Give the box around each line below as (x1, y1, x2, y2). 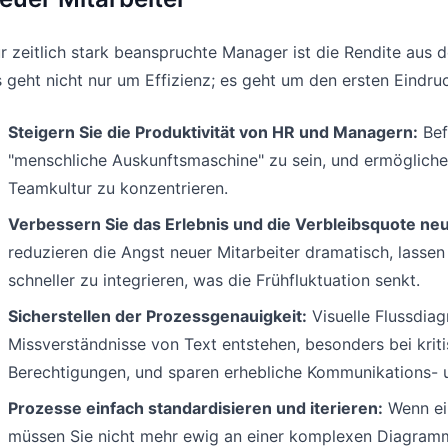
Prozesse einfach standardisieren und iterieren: (8, 398, 383, 419)
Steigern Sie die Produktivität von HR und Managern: (8, 122, 418, 143)
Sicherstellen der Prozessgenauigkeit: (8, 306, 307, 327)
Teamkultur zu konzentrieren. (8, 178, 228, 199)
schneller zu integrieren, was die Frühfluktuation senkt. (8, 270, 420, 291)
